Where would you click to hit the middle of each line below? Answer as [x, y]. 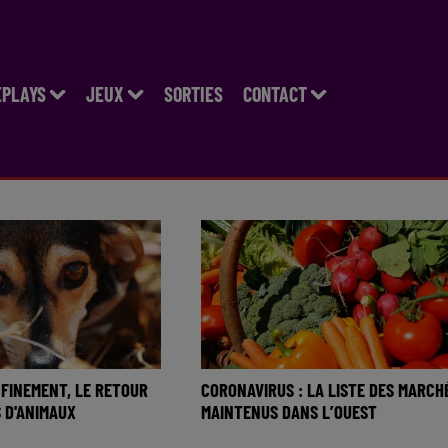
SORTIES [193, 93]
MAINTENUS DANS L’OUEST [288, 411]
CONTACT [274, 93]
